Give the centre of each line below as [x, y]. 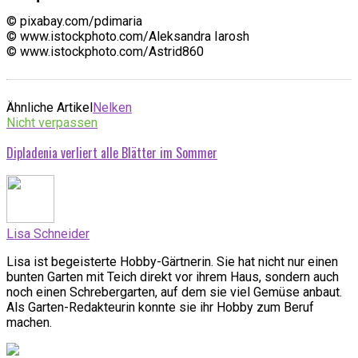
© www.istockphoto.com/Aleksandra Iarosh [128, 36]
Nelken [112, 107]
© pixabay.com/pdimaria [74, 21]
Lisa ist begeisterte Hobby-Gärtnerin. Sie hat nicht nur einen [172, 261]
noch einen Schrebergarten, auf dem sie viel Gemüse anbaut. [174, 292]
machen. [29, 322]
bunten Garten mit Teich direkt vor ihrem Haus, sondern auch [173, 276]
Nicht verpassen [52, 122]
